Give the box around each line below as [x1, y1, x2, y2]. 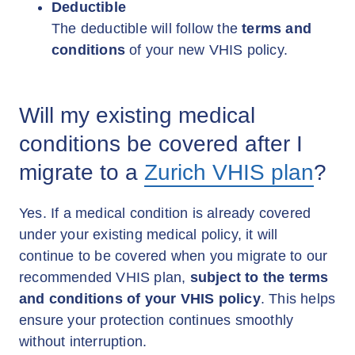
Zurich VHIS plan [144, 160, 314, 185]
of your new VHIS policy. [125, 42, 288, 58]
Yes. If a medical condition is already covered [19, 205, 311, 221]
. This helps [260, 291, 336, 307]
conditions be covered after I [19, 132, 303, 156]
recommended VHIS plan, [19, 269, 190, 285]
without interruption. [19, 334, 147, 349]
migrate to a [19, 160, 144, 185]
